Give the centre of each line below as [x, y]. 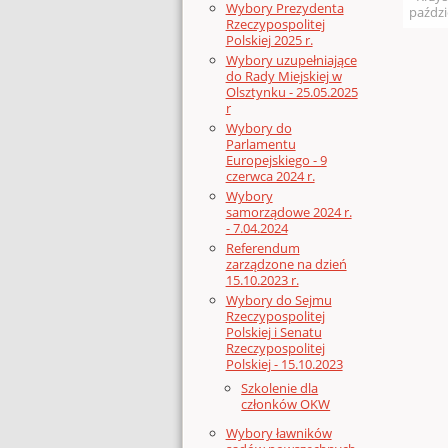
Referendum [262, 248]
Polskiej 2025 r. [269, 40]
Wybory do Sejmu [278, 299]
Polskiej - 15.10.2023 [284, 363]
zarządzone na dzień [286, 264]
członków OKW [286, 403]
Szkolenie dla [280, 387]
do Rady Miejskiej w [283, 76]
